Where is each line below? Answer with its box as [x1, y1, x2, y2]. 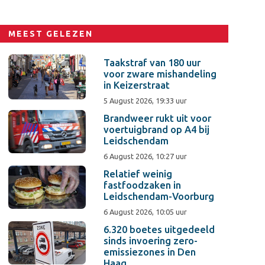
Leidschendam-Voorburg [104, 191, 215, 202]
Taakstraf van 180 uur [104, 57, 201, 68]
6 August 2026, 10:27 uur [104, 152, 188, 160]
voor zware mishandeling [104, 69, 217, 79]
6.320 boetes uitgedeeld [104, 224, 215, 235]
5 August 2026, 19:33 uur [104, 96, 188, 105]
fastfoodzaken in [104, 180, 182, 190]
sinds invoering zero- [104, 235, 198, 246]
